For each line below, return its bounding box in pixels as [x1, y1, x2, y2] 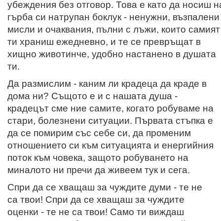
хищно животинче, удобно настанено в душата [7, 48, 216, 59]
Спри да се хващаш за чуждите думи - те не [7, 182, 202, 192]
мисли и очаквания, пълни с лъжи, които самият [7, 24, 220, 35]
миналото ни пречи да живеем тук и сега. [7, 164, 195, 175]
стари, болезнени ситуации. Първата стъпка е [7, 115, 213, 126]
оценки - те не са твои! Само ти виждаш [7, 206, 184, 217]
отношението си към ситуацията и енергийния [7, 140, 214, 150]
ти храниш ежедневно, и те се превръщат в [7, 36, 201, 47]
